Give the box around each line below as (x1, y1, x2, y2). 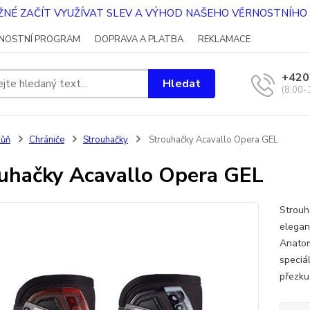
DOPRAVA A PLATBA (95, 33, 183, 46)
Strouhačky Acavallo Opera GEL (146, 134, 278, 146)
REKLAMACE (198, 33, 250, 46)
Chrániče (28, 134, 64, 146)
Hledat (163, 75, 201, 91)
